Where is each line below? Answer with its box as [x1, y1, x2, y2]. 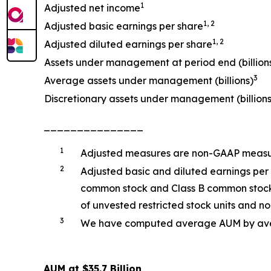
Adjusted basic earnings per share [44, 19, 203, 32]
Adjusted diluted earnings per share [44, 38, 212, 50]
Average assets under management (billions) [44, 74, 253, 87]
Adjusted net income [44, 1, 140, 14]
